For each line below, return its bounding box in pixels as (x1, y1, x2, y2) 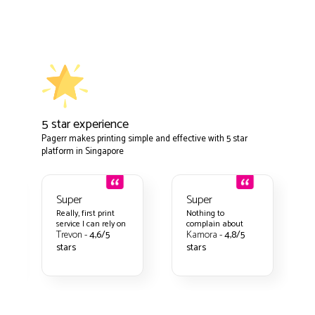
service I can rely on (56, 217, 127, 231)
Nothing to (186, 206, 225, 220)
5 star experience (41, 113, 129, 135)
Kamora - (186, 226, 225, 243)
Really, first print (56, 206, 115, 220)
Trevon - (56, 226, 90, 243)
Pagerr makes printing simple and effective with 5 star (41, 131, 248, 146)
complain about (186, 217, 244, 231)
